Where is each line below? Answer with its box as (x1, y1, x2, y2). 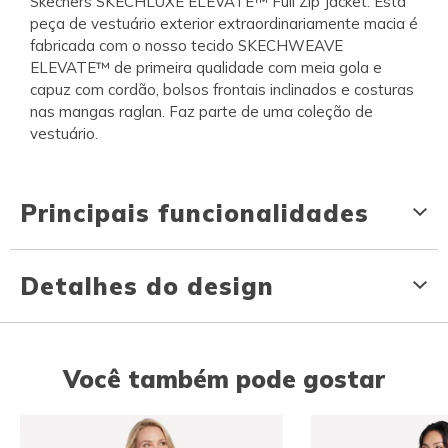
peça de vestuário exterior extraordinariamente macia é (30, 13, 418, 33)
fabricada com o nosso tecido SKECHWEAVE (30, 35, 343, 55)
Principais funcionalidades (20, 197, 369, 228)
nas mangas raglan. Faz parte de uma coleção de (30, 101, 373, 121)
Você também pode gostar (63, 363, 385, 394)
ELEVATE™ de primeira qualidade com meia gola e (30, 57, 382, 77)
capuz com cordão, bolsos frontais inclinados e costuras (30, 79, 414, 99)
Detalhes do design (20, 270, 274, 301)
